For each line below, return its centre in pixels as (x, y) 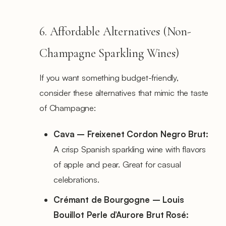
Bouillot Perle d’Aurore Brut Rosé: (121, 214)
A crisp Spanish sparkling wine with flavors (130, 149)
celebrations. (76, 179)
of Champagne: (68, 107)
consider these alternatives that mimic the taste (124, 92)
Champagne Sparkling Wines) (109, 53)
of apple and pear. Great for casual (117, 164)
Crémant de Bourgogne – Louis (119, 199)
